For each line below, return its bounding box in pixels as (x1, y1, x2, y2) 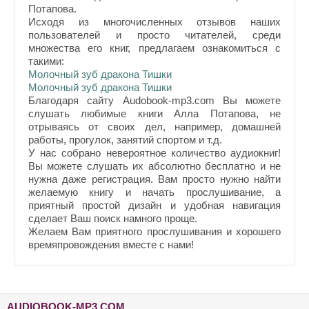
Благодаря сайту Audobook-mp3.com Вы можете (28, 94, 281, 107)
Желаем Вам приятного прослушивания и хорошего (28, 226, 281, 238)
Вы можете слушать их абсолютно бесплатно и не (28, 160, 281, 172)
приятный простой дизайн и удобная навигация (28, 199, 281, 212)
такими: (28, 55, 64, 68)
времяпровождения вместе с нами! (28, 239, 194, 251)
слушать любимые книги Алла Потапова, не (28, 108, 281, 120)
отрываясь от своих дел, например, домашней (28, 121, 281, 133)
